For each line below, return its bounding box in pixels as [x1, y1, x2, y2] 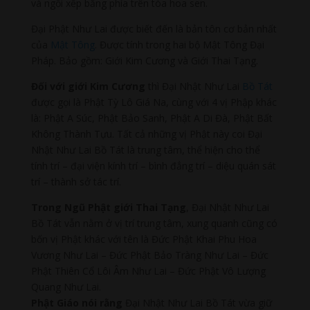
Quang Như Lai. [30, 280, 101, 293]
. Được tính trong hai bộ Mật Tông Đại [94, 37, 264, 51]
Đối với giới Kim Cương [30, 79, 145, 93]
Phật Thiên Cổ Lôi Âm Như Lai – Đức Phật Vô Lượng [30, 264, 266, 277]
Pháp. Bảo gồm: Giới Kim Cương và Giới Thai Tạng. [30, 53, 258, 67]
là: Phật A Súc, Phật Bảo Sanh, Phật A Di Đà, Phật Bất [30, 111, 273, 125]
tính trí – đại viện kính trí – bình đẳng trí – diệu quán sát [30, 158, 276, 172]
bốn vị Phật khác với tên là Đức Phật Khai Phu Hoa [30, 232, 257, 246]
